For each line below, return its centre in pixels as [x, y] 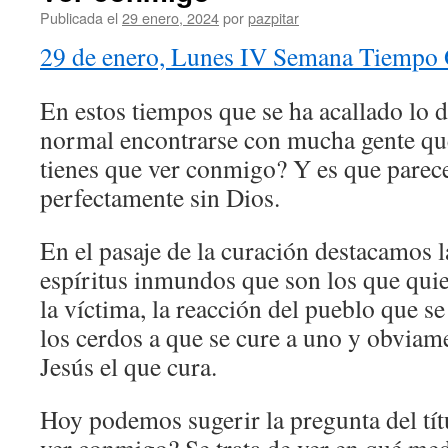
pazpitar [273, 17]
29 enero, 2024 [170, 17]
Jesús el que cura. [128, 366]
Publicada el [79, 17]
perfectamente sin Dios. [160, 197]
